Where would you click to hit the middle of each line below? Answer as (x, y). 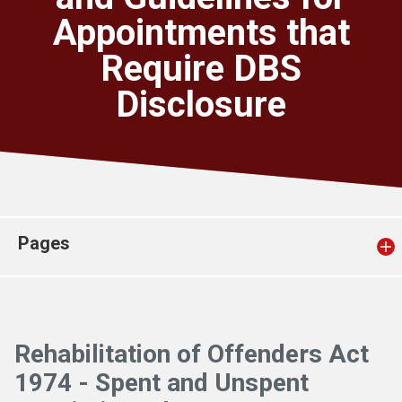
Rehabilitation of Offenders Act (192, 354)
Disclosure (201, 105)
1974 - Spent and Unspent (162, 383)
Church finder (85, 16)
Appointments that (201, 33)
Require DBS (201, 69)
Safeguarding (85, 68)
